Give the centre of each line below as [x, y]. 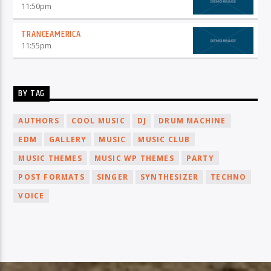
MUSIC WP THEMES [134, 158]
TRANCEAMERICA [51, 34]
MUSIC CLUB [164, 139]
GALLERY [68, 139]
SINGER [113, 177]
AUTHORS [39, 120]
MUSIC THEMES [50, 158]
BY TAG [32, 94]
